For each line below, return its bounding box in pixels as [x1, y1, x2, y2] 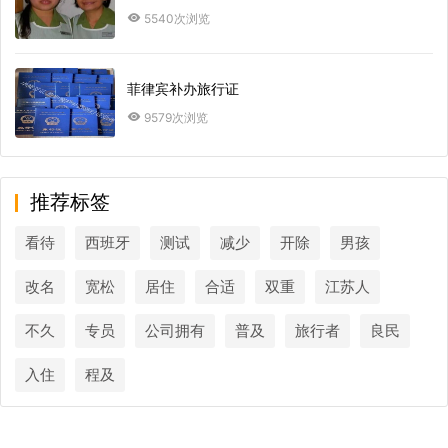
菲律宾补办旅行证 [127, 80, 239, 98]
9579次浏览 [144, 110, 208, 126]
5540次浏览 [144, 11, 210, 27]
